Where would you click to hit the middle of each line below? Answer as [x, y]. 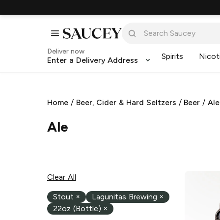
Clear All [62, 177]
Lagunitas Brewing [124, 197]
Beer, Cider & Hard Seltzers [126, 102]
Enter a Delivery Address [93, 60]
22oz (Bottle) [77, 209]
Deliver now [66, 51]
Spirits [173, 56]
